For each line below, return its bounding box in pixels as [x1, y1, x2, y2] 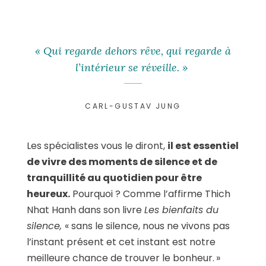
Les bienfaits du [144, 202, 218, 217]
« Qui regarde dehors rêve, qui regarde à [35, 43, 231, 58]
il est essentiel [167, 138, 239, 153]
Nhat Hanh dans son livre [27, 202, 144, 217]
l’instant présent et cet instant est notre [27, 235, 216, 249]
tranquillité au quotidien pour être [27, 170, 202, 185]
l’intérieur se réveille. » [75, 60, 191, 74]
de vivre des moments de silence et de [27, 154, 217, 169]
